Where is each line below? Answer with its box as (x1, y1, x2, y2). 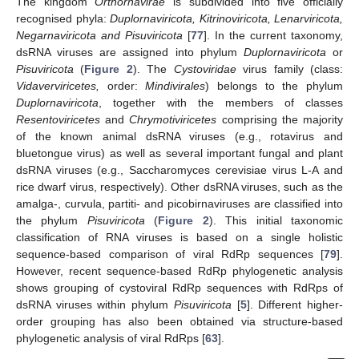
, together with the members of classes (99, 95, 343, 109)
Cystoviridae (173, 62, 236, 75)
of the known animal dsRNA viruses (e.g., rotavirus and (16, 129, 343, 143)
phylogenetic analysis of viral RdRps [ (16, 331, 205, 345)
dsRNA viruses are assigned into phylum (16, 45, 244, 58)
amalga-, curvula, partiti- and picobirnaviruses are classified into (16, 196, 343, 210)
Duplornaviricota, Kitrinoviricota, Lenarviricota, (110, 11, 343, 25)
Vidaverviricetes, (16, 79, 99, 92)
